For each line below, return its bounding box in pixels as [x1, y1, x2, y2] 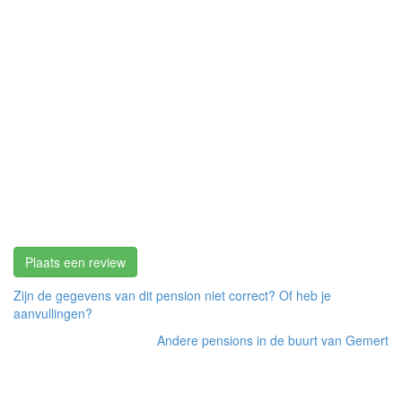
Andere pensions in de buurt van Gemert [157, 330, 389, 349]
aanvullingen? [13, 303, 92, 322]
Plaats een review [25, 252, 126, 271]
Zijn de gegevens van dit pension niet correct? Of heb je [13, 285, 331, 304]
